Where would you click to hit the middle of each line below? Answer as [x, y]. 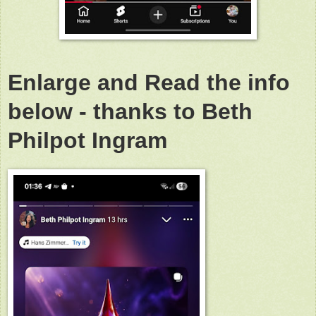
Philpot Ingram [91, 140]
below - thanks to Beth [130, 111]
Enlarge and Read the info [149, 82]
